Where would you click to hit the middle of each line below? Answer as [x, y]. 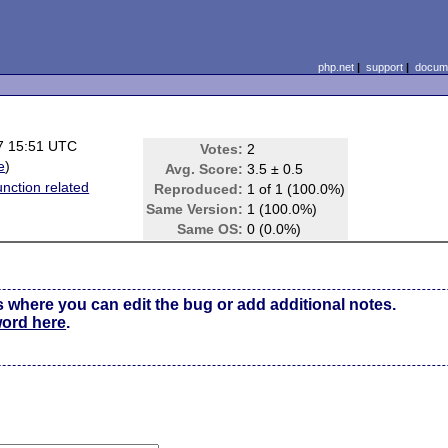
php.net [335, 67]
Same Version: [195, 209]
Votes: [222, 149]
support [384, 67]
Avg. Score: [204, 169]
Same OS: [210, 229]
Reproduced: [199, 189]
